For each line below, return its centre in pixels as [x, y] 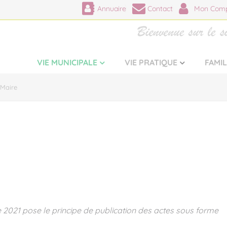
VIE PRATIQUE [151, 62]
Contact [160, 9]
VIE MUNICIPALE [67, 62]
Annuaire [111, 9]
